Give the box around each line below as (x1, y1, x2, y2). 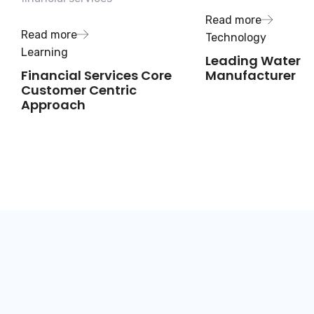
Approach (21, 96, 86, 114)
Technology (205, 31, 266, 45)
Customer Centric (21, 81, 137, 100)
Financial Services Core (21, 67, 172, 85)
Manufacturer (205, 67, 296, 85)
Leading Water (205, 52, 301, 70)
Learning (21, 46, 68, 60)
